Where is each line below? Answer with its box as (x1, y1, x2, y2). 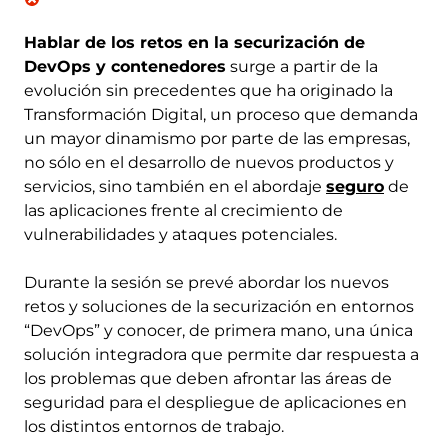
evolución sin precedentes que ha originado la (24, 81, 393, 100)
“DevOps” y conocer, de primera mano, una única (24, 321, 413, 340)
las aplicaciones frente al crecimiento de (24, 201, 343, 220)
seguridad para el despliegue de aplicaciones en (24, 393, 407, 412)
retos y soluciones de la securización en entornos (24, 297, 414, 316)
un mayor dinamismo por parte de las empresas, (24, 129, 410, 148)
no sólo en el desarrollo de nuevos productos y (24, 153, 394, 172)
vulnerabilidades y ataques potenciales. (24, 225, 337, 244)
